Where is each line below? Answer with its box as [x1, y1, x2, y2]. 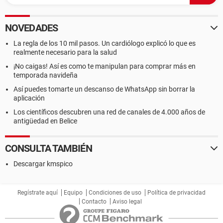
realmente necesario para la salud [13, 48, 117, 56]
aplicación [13, 94, 45, 102]
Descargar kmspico [13, 160, 73, 168]
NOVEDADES [5, 22, 58, 34]
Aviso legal [112, 198, 142, 205]
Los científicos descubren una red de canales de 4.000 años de [13, 108, 205, 116]
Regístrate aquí [17, 189, 58, 196]
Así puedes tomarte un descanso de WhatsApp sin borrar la [13, 85, 195, 93]
